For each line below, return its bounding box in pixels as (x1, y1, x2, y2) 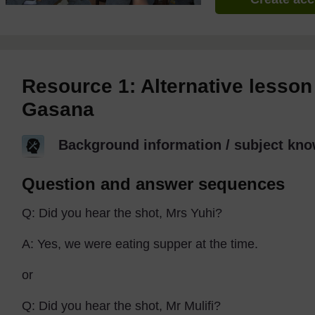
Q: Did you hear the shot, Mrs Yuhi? (22, 205, 223, 220)
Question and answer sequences (22, 174, 285, 193)
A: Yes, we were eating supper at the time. (22, 236, 259, 251)
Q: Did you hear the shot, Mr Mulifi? (22, 298, 221, 313)
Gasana (22, 98, 95, 120)
